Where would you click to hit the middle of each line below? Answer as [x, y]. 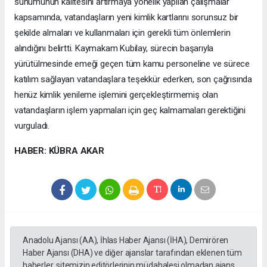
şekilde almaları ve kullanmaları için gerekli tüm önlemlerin [122, 32]
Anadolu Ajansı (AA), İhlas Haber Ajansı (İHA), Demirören [126, 240]
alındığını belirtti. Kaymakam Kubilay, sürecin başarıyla [114, 48]
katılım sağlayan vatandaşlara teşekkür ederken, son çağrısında [133, 79]
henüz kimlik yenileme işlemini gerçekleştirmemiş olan [116, 94]
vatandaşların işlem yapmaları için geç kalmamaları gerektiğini [130, 110]
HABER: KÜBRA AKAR [59, 150]
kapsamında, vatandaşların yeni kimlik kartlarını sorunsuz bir [127, 17]
